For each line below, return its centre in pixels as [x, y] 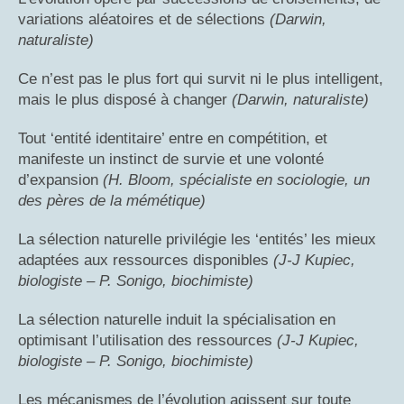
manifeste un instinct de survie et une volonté [171, 160]
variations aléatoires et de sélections [144, 20]
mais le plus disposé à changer [125, 100]
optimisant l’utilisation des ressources [147, 341]
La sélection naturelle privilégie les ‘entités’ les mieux [197, 240]
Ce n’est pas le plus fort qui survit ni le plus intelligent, [201, 79]
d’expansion [60, 180]
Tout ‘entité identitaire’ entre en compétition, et [173, 139]
